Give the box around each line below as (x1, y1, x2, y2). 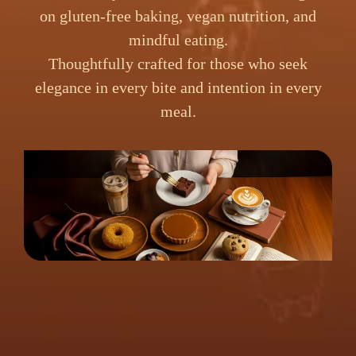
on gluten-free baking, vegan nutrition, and (40, 6, 316, 25)
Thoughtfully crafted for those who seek (48, 54, 308, 72)
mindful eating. (128, 30, 228, 48)
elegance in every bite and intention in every (34, 78, 322, 96)
